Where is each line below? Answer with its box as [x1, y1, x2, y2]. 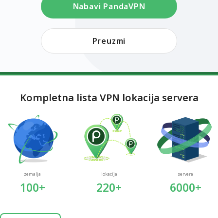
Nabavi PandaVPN [73, 1, 145, 12]
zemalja [24, 171, 41, 177]
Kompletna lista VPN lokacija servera [19, 91, 199, 105]
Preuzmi [92, 36, 126, 47]
